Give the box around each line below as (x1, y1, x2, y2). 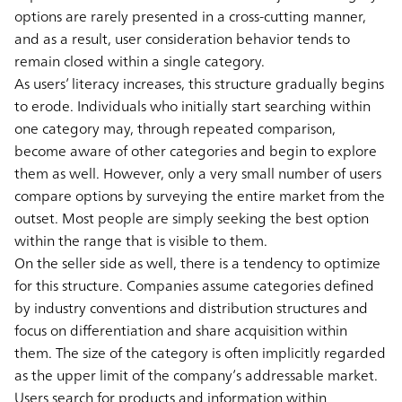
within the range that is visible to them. (14, 227, 267, 253)
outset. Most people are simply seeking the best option (14, 205, 369, 231)
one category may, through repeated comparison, (14, 115, 336, 141)
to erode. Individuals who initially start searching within (14, 92, 371, 118)
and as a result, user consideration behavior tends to (14, 25, 350, 51)
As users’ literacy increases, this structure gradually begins (14, 70, 384, 96)
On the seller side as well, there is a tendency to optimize (14, 249, 380, 275)
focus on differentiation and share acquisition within (14, 317, 347, 343)
